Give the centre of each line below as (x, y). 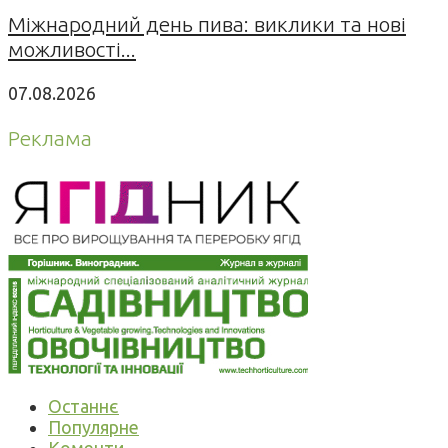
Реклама (50, 138)
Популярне (93, 427)
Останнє (83, 406)
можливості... (72, 48)
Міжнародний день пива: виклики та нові (207, 23)
